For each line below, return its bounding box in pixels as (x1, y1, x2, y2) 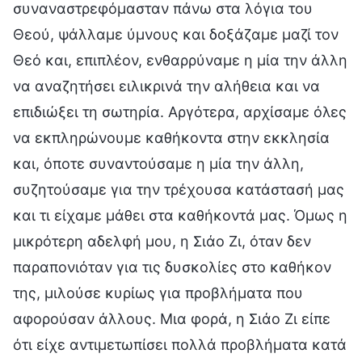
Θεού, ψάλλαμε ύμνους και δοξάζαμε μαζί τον (13, 25, 339, 43)
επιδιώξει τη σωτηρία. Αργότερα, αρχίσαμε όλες (13, 103, 347, 120)
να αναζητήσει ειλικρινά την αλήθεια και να (13, 77, 320, 95)
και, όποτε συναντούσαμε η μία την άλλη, (13, 154, 304, 172)
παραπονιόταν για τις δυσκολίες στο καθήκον (13, 258, 331, 276)
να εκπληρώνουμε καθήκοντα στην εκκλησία (13, 128, 330, 146)
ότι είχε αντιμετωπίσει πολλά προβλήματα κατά (13, 335, 347, 353)
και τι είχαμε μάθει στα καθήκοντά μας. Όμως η (13, 206, 347, 224)
